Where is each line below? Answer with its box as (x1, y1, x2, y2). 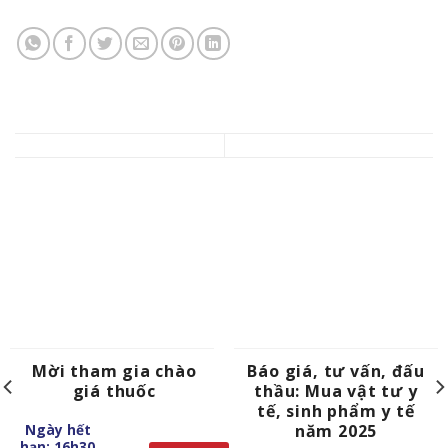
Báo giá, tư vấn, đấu (247, 360, 425, 383)
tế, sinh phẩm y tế (257, 400, 415, 423)
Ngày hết (24, 419, 91, 439)
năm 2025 (294, 420, 378, 443)
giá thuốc (72, 380, 156, 403)
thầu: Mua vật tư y (254, 380, 418, 403)
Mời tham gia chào (31, 360, 197, 383)
